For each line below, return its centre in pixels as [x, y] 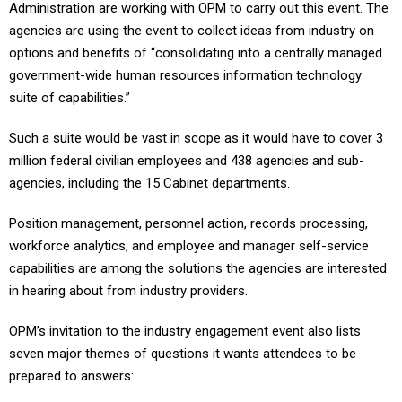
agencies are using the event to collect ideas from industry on [192, 31]
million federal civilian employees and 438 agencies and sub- [187, 161]
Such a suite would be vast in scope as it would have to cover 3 [196, 139]
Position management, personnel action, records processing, [188, 224]
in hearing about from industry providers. [128, 291]
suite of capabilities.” [70, 98]
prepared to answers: [71, 376]
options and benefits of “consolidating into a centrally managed [196, 53]
